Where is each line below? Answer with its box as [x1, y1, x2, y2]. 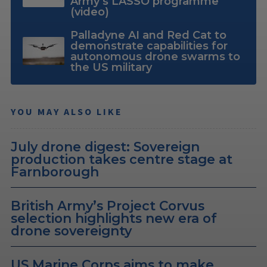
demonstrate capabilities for [70, 39, 228, 52]
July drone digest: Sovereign [11, 138, 200, 154]
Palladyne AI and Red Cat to [70, 28, 226, 42]
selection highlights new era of [11, 210, 217, 226]
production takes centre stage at [11, 151, 232, 167]
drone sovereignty [11, 222, 132, 238]
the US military [70, 60, 152, 74]
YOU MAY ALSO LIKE [11, 105, 123, 117]
